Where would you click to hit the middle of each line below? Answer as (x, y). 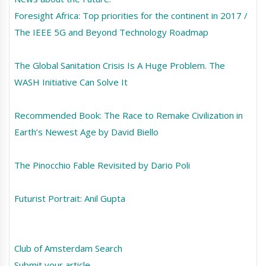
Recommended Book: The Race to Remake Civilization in (128, 115)
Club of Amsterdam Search (68, 248)
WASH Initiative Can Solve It (71, 82)
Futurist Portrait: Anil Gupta (69, 199)
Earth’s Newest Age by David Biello (86, 132)
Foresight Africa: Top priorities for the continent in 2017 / (131, 16)
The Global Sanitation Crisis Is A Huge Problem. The (119, 66)
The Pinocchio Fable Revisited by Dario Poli (102, 165)
